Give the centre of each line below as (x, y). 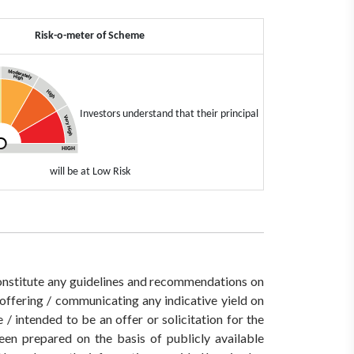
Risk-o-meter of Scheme (90, 36)
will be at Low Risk (90, 171)
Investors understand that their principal (169, 114)
